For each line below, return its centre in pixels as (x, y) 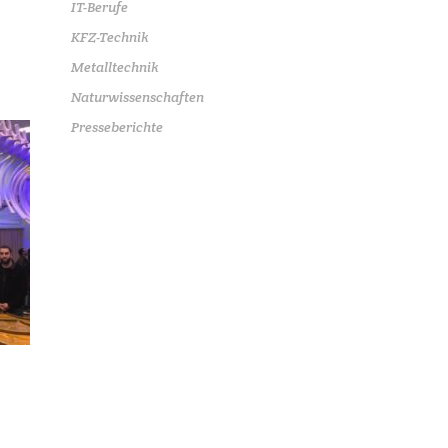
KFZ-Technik (110, 37)
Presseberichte (117, 127)
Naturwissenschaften (137, 97)
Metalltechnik (115, 67)
